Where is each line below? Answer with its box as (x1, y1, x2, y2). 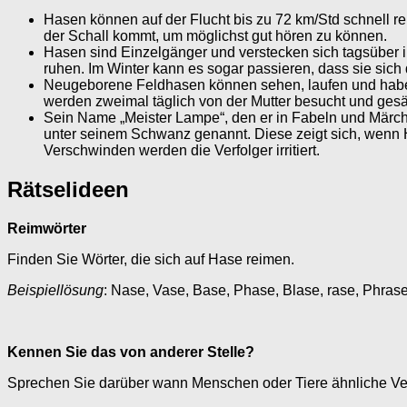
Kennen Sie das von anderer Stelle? (7, 343, 254, 360)
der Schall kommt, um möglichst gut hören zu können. (44, 27, 387, 44)
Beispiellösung (7, 282, 104, 298)
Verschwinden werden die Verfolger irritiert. (44, 142, 320, 158)
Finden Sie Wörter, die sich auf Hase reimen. (7, 251, 294, 267)
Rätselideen (7, 176, 129, 202)
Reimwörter (7, 220, 86, 236)
